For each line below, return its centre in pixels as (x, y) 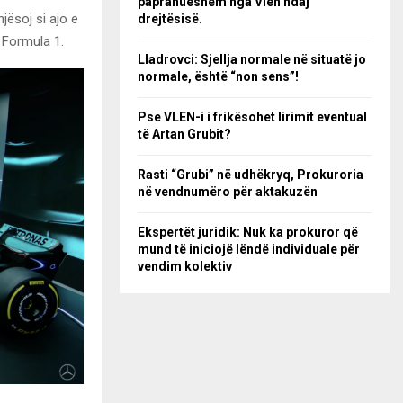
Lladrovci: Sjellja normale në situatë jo (252, 59)
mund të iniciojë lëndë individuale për (249, 249)
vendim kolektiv (185, 266)
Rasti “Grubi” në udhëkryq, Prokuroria (251, 175)
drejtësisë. (170, 19)
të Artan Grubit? (184, 134)
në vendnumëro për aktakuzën (228, 192)
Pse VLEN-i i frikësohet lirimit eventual (252, 117)
